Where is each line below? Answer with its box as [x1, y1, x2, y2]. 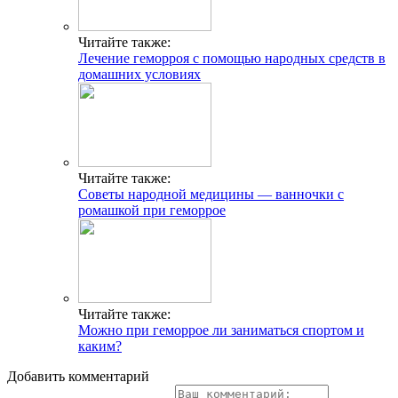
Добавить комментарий [7, 368, 149, 384]
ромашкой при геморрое [78, 202, 226, 218]
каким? [78, 338, 122, 354]
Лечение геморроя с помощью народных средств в [78, 50, 386, 66]
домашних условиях [78, 66, 201, 82]
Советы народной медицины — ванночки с [78, 186, 344, 202]
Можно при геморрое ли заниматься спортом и [78, 322, 364, 338]
